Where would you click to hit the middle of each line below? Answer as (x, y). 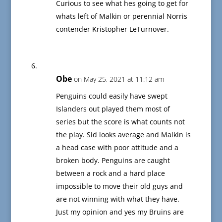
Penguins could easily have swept (111, 96)
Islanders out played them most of (113, 109)
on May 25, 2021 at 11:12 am (119, 79)
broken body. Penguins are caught (113, 161)
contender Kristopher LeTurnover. (112, 29)
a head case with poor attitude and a (117, 148)
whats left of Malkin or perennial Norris (121, 16)
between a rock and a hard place (110, 173)
